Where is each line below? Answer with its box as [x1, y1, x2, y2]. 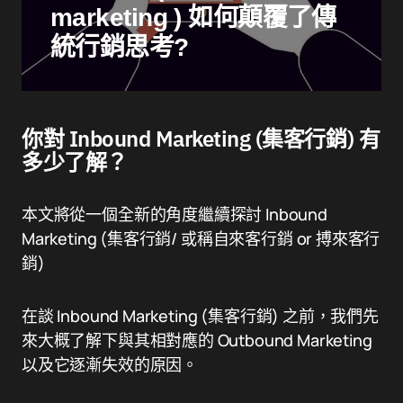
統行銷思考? [50, 33, 189, 61]
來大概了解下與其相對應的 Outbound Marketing [22, 329, 372, 351]
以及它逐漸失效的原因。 [22, 354, 199, 375]
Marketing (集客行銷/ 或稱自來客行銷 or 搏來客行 [22, 228, 381, 249]
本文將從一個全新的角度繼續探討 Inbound [22, 203, 327, 225]
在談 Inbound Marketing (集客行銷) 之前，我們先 [22, 305, 379, 327]
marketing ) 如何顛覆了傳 [50, 4, 336, 31]
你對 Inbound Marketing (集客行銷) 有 [22, 124, 381, 153]
